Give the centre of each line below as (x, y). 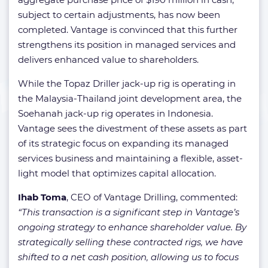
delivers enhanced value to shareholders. (108, 59)
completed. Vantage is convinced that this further (128, 29)
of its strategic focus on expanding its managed (123, 143)
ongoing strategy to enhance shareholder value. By (132, 227)
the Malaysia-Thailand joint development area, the (130, 98)
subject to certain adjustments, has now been (119, 14)
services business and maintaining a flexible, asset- (130, 158)
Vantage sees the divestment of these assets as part (133, 128)
